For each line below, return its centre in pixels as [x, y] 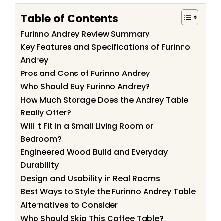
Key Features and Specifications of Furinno [105, 47]
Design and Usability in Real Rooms [90, 179]
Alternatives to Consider [69, 205]
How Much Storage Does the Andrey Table [104, 100]
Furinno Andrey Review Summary [85, 34]
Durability [39, 165]
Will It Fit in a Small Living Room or [87, 126]
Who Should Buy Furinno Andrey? [85, 87]
